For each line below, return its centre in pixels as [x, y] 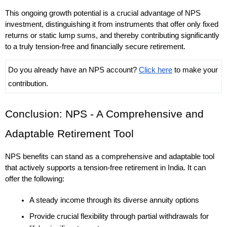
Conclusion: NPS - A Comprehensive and [104, 114]
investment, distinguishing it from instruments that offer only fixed [112, 24]
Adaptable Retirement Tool [69, 134]
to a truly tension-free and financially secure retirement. [96, 46]
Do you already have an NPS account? [73, 70]
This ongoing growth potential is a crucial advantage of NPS [103, 13]
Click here [156, 70]
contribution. [28, 83]
